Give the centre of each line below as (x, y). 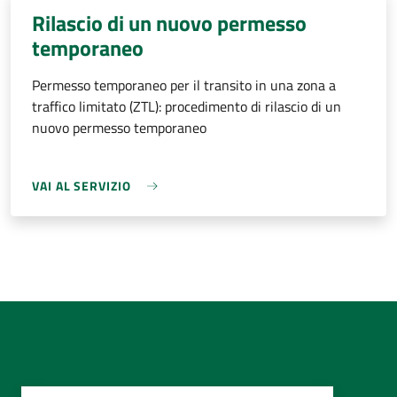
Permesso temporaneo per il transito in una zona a (184, 86)
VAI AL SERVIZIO (82, 186)
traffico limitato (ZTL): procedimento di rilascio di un (187, 107)
